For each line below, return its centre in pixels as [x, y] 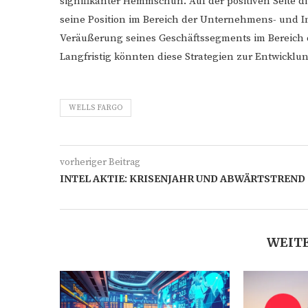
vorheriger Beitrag [100, 162]
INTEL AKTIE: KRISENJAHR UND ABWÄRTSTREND [183, 179]
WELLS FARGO [96, 108]
